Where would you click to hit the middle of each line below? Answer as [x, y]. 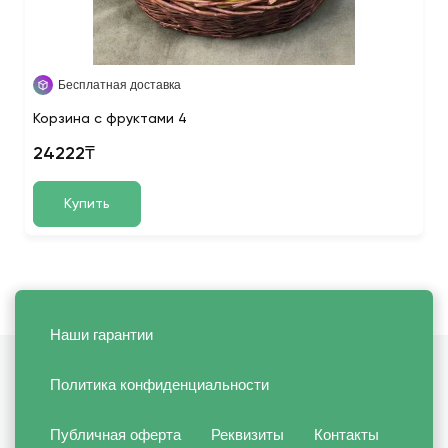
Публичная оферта [115, 434]
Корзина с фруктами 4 [110, 119]
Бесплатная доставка [119, 85]
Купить [87, 204]
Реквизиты [247, 434]
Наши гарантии [101, 334]
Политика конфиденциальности [159, 384]
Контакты [346, 434]
